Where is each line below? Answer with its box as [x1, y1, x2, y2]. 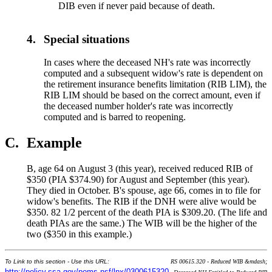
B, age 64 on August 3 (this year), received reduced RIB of [27, 163, 253, 174]
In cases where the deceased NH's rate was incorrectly [44, 57, 251, 68]
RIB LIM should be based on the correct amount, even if [44, 90, 261, 101]
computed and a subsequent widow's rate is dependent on [44, 68, 263, 79]
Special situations [44, 32, 130, 46]
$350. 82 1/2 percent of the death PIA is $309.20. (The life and [27, 207, 267, 218]
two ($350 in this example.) [27, 229, 132, 240]
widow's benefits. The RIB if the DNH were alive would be [27, 196, 256, 207]
